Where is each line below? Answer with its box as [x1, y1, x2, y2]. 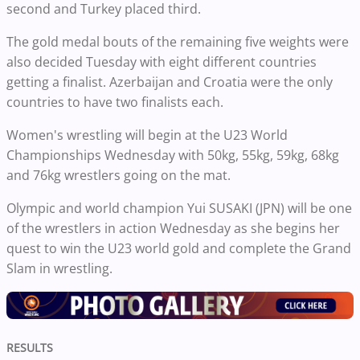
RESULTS [6, 340, 53, 356]
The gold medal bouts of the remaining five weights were [6, 33, 349, 51]
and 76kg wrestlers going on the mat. [6, 166, 231, 185]
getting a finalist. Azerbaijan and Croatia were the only [6, 73, 333, 92]
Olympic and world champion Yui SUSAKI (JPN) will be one [6, 199, 352, 218]
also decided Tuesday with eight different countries [6, 53, 317, 72]
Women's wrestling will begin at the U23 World [6, 126, 288, 145]
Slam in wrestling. [6, 260, 112, 278]
